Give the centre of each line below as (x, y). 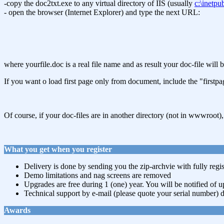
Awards (17, 210)
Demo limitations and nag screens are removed (97, 175)
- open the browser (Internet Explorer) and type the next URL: (102, 12)
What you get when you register (58, 149)
